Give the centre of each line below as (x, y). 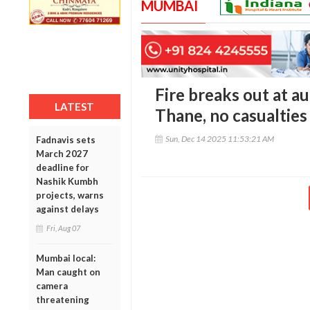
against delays (67, 209)
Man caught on (68, 272)
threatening (63, 299)
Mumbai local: (66, 258)
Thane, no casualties (231, 116)
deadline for (63, 167)
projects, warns (70, 195)
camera (52, 285)
